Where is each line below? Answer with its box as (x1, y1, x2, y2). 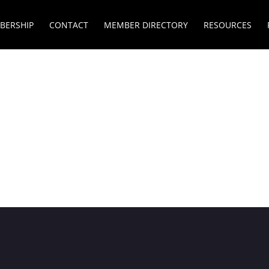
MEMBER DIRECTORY (103, 19, 188, 31)
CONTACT (49, 19, 88, 31)
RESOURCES (203, 19, 252, 31)
